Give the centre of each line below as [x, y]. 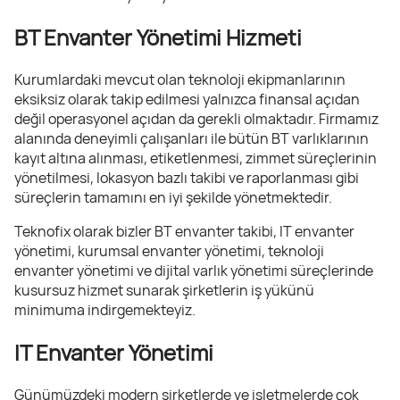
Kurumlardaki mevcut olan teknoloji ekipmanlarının [180, 79]
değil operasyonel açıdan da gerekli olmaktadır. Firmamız [196, 118]
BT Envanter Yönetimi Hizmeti [158, 37]
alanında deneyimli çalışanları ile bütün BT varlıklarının [192, 138]
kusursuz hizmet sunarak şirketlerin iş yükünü [164, 290]
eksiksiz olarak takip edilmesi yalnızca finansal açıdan [187, 99]
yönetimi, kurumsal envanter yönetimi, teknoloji [169, 250]
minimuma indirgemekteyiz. [105, 309]
